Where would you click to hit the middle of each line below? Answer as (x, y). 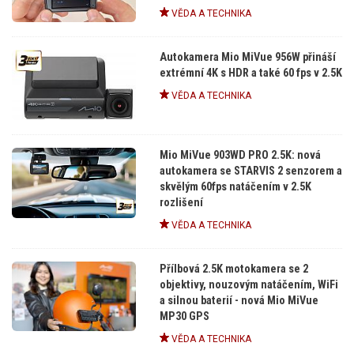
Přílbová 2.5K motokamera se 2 (233, 269)
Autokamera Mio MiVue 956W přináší (247, 58)
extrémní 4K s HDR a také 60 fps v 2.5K (250, 73)
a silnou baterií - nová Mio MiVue (239, 300)
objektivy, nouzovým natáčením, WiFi (249, 284)
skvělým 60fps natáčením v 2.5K (235, 187)
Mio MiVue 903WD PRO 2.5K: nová (240, 156)
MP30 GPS (184, 316)
